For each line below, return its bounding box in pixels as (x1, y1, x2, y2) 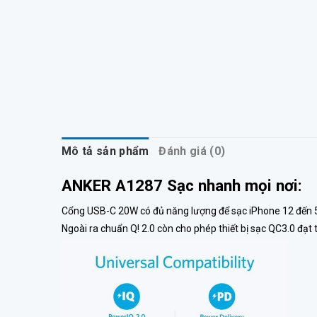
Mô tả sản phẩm (62, 144, 149, 158)
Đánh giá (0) (158, 144, 226, 158)
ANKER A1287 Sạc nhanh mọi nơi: (62, 175, 302, 195)
